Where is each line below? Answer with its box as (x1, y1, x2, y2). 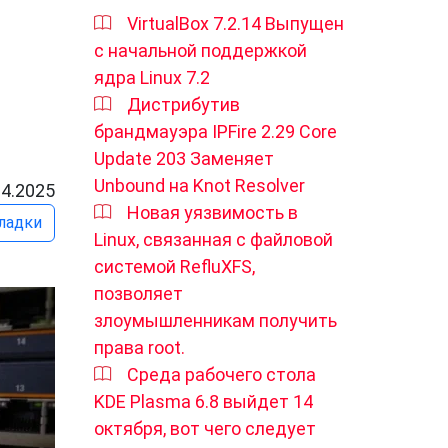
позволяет (94, 283, 183, 304)
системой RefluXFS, (94, 256, 255, 277)
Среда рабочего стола (127, 364, 316, 385)
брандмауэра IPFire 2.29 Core (94, 121, 337, 142)
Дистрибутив (127, 94, 240, 115)
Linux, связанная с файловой (94, 229, 333, 250)
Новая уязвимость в (127, 202, 298, 223)
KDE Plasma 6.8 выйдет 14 (94, 391, 313, 412)
